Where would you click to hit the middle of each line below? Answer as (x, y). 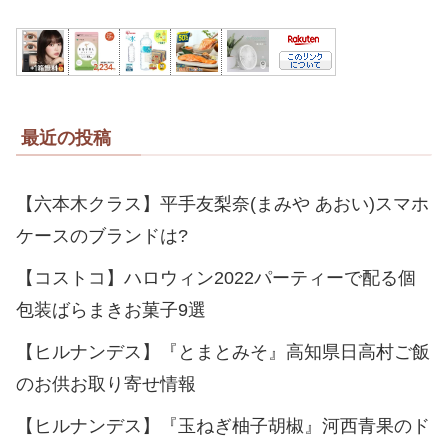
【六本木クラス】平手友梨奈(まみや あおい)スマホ (222, 203)
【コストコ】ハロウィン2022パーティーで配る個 (216, 277)
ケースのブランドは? (102, 235)
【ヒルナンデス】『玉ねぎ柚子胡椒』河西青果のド (223, 425)
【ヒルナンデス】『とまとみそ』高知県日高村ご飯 (223, 351)
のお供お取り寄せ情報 (106, 383)
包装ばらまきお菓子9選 (111, 309)
